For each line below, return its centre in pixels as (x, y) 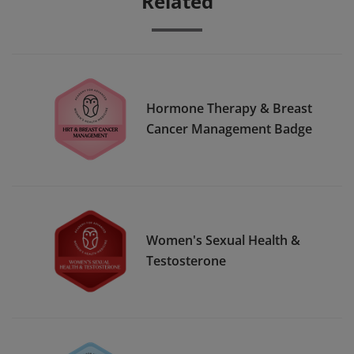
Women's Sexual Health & (223, 240)
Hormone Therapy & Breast (229, 108)
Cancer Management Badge (229, 128)
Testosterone (186, 260)
